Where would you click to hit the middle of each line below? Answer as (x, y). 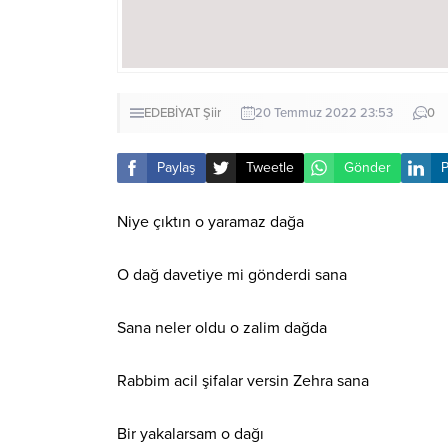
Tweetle (270, 168)
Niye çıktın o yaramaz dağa (210, 221)
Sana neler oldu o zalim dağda (222, 327)
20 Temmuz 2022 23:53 (324, 112)
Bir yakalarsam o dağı (190, 433)
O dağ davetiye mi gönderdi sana (232, 274)
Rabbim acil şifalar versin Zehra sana (243, 380)
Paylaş (176, 168)
